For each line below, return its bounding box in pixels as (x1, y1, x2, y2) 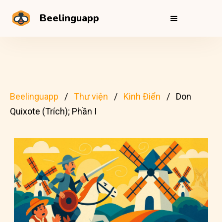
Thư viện (74, 91, 108, 102)
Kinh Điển (123, 91, 161, 102)
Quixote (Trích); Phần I (10, 106, 97, 116)
